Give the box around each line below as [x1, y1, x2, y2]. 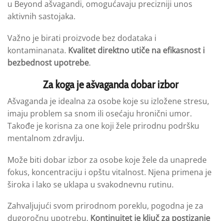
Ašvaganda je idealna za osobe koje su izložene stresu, [7, 96, 209, 107]
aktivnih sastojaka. [7, 11, 75, 22]
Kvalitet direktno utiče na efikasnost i [68, 44, 205, 56]
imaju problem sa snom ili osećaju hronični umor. [7, 108, 192, 119]
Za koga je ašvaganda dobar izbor [42, 77, 179, 92]
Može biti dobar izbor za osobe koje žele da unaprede [7, 154, 207, 165]
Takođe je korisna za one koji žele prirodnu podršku [7, 120, 199, 132]
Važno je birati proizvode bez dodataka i [7, 32, 156, 43]
